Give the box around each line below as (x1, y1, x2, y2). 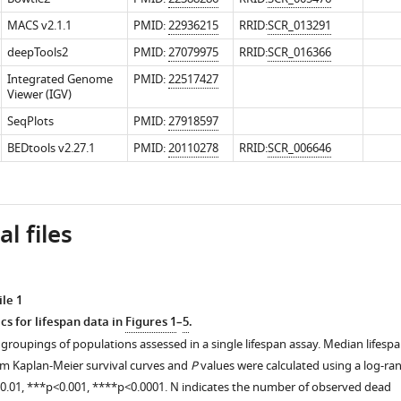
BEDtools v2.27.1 (6, 140, 95, 157)
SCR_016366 (267, 44, 331, 61)
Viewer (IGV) (6, 86, 72, 103)
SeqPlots (6, 113, 54, 130)
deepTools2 (6, 44, 68, 61)
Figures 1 (124, 313, 176, 332)
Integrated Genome (6, 71, 113, 88)
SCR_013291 (267, 17, 331, 34)
